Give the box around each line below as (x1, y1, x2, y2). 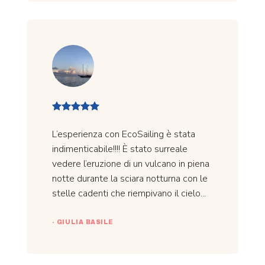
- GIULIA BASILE (51, 218, 114, 225)
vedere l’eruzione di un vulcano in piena (51, 157, 209, 171)
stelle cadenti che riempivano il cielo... (51, 187, 206, 201)
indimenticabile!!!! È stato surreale (51, 143, 188, 156)
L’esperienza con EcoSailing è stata (51, 128, 195, 141)
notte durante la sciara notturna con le (51, 172, 208, 186)
